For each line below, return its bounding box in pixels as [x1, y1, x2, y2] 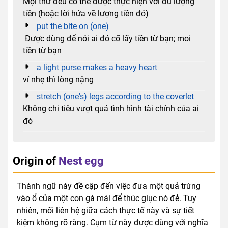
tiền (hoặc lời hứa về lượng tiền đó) [23, 8, 149, 18]
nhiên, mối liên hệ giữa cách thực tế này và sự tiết [17, 205, 194, 215]
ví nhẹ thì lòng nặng [23, 74, 94, 84]
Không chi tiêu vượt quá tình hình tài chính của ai [23, 103, 199, 113]
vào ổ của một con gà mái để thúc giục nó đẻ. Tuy [17, 193, 196, 203]
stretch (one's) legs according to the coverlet [37, 91, 194, 101]
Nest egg [59, 154, 104, 167]
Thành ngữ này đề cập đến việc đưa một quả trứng [17, 181, 201, 191]
